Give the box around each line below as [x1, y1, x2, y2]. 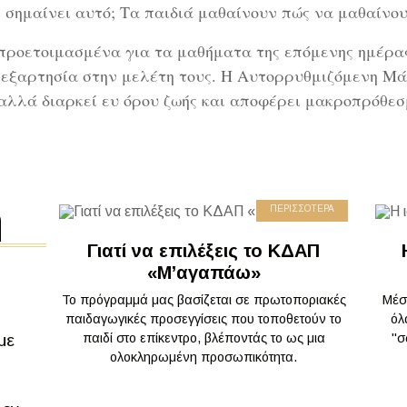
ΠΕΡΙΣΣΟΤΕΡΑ [270, 203, 334, 213]
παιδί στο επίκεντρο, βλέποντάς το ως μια [82, 331, 325, 345]
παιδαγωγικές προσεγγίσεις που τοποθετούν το [65, 312, 342, 326]
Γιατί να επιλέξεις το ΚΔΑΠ [87, 241, 320, 261]
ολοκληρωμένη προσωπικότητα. [110, 350, 297, 364]
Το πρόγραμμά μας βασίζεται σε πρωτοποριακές [61, 293, 346, 307]
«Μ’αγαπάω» [146, 263, 261, 283]
